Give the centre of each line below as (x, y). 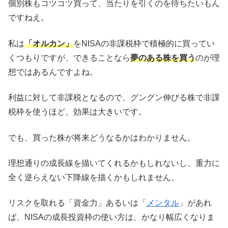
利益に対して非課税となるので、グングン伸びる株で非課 (114, 98)
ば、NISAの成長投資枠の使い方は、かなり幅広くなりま (111, 217)
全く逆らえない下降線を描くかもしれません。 (94, 177)
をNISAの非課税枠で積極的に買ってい (144, 43)
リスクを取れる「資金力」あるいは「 (77, 203)
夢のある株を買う (163, 58)
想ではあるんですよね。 (53, 72)
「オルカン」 (49, 43)
